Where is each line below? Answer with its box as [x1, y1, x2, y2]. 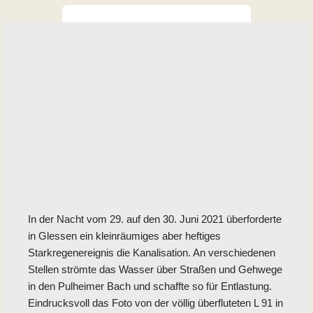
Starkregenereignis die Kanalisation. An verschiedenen [27, 247, 275, 259]
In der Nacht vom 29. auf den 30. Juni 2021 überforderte [27, 213, 282, 226]
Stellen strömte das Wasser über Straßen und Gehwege [27, 263, 282, 276]
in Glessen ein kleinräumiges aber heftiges [27, 230, 221, 242]
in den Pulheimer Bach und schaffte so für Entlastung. [27, 280, 272, 293]
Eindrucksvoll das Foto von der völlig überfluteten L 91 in [27, 297, 283, 310]
